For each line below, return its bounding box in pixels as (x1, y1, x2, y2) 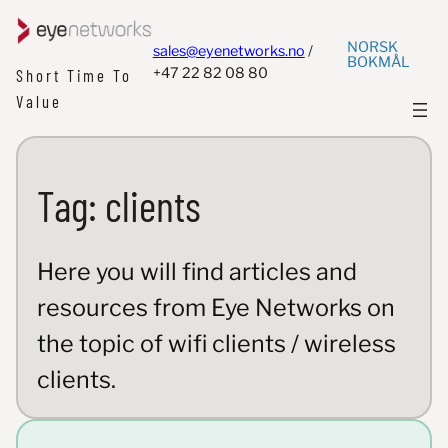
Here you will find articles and (36, 257, 357, 287)
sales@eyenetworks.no (152, 41, 305, 60)
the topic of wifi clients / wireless (36, 329, 396, 359)
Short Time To (16, 65, 132, 86)
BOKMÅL (347, 52, 411, 71)
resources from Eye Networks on (36, 293, 395, 323)
